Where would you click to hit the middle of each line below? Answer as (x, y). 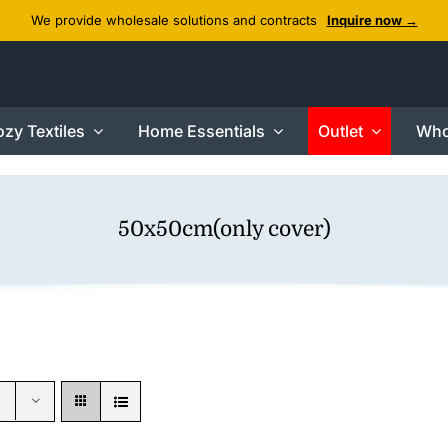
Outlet (340, 131)
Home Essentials (201, 131)
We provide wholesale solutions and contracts (173, 20)
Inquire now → (372, 20)
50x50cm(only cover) (224, 229)
